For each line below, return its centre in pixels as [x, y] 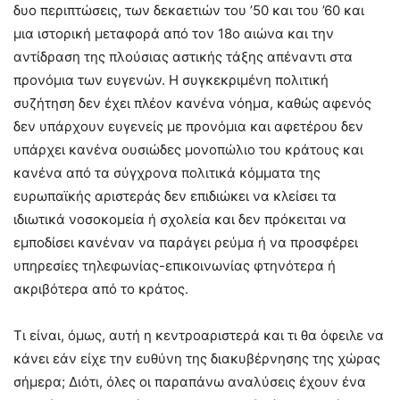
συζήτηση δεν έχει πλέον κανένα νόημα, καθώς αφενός [192, 104]
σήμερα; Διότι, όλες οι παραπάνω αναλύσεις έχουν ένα [190, 382]
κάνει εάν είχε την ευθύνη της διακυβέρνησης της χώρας [197, 359]
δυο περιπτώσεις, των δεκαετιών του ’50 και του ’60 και [189, 11]
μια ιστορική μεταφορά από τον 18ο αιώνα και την [174, 34]
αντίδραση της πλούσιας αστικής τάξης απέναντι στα [183, 57]
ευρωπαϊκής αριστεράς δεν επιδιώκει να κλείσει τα [175, 196]
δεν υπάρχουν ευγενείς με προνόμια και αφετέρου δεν [188, 127]
